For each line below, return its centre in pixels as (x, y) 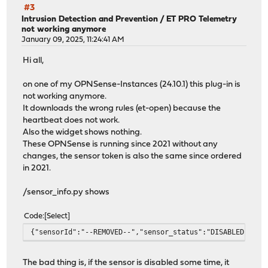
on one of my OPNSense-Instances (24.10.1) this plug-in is (132, 84)
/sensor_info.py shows (66, 192)
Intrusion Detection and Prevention (90, 20)
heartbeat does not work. (71, 120)
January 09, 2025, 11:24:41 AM (73, 40)
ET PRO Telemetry (202, 20)
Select (57, 216)
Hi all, (33, 60)
